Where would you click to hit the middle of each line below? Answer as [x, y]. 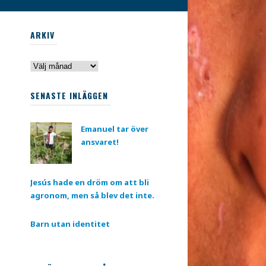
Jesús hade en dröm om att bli [90, 183]
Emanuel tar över [115, 129]
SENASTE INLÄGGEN [69, 96]
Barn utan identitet [70, 224]
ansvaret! [100, 142]
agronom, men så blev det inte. [92, 196]
